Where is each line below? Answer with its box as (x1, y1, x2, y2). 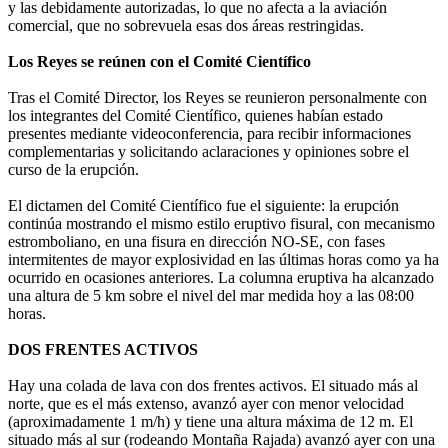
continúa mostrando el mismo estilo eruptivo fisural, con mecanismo (8, 215, 435, 233)
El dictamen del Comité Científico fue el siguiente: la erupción (8, 197, 399, 215)
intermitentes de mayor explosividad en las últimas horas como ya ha (8, 251, 439, 269)
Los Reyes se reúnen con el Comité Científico (8, 53, 311, 71)
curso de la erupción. (8, 161, 139, 179)
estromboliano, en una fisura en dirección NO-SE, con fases (8, 233, 385, 251)
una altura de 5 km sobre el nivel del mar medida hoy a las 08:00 (8, 287, 414, 305)
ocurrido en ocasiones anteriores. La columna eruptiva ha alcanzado (8, 269, 434, 287)
